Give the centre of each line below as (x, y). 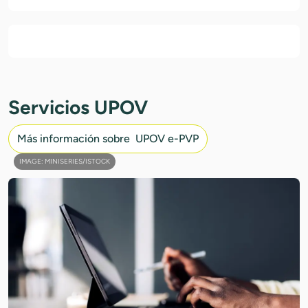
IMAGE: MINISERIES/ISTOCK (65, 162)
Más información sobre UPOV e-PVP (108, 139)
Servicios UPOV (78, 108)
